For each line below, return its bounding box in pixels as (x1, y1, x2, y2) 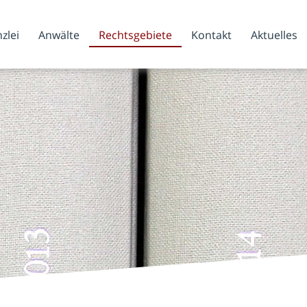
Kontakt (191, 27, 232, 42)
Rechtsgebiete (99, 27, 172, 42)
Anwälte (38, 27, 79, 42)
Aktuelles (251, 27, 297, 42)
